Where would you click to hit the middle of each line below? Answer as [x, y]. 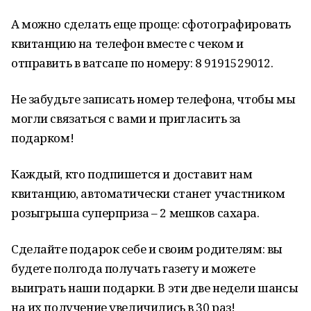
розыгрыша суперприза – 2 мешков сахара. [135, 213]
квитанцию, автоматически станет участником [148, 193]
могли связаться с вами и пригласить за [126, 118]
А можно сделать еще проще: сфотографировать [151, 24]
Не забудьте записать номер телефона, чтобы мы [153, 99]
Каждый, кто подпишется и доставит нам [132, 174]
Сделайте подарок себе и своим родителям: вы [147, 249]
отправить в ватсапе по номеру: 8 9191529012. [142, 63]
